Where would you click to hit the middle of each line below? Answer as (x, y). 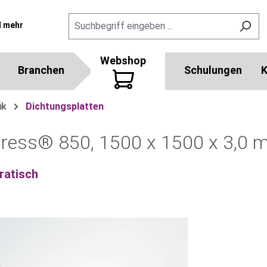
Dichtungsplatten (65, 106)
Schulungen (213, 70)
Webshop (123, 60)
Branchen (41, 70)
